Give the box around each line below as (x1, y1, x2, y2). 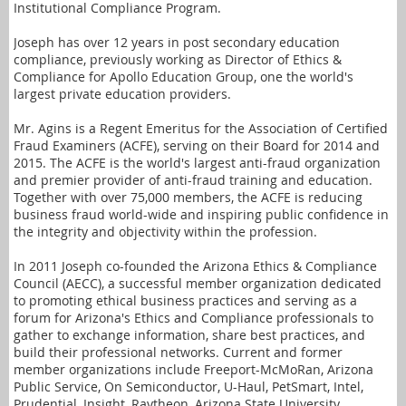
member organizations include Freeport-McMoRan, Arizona (14, 360, 373, 378)
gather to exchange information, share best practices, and (14, 325, 365, 343)
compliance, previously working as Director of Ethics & (14, 50, 342, 68)
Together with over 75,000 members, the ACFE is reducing (14, 188, 362, 206)
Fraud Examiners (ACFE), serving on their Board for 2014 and (14, 136, 380, 154)
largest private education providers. (14, 84, 231, 102)
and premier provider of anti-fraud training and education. (14, 170, 372, 188)
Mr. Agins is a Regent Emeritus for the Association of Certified (14, 119, 388, 137)
